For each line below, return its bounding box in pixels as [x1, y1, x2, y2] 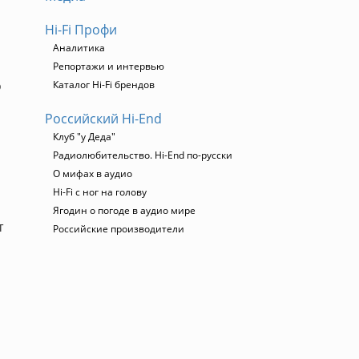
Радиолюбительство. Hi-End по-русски [53, 148, 232, 162]
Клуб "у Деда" [53, 130, 115, 143]
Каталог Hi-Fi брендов [53, 78, 155, 91]
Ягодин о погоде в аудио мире [53, 204, 196, 217]
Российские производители [53, 222, 184, 236]
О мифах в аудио [53, 167, 132, 180]
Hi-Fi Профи [45, 21, 117, 38]
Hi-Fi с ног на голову [53, 185, 147, 199]
